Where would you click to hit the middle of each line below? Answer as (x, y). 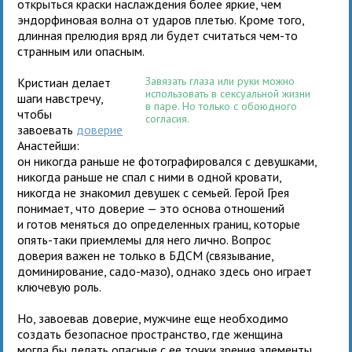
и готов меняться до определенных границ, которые (159, 224)
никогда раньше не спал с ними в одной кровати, (150, 176)
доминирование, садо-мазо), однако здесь (134, 271)
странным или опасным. (81, 51)
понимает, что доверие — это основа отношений (151, 208)
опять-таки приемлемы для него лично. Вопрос (145, 239)
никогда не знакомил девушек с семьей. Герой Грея (154, 192)
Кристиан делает (64, 82)
